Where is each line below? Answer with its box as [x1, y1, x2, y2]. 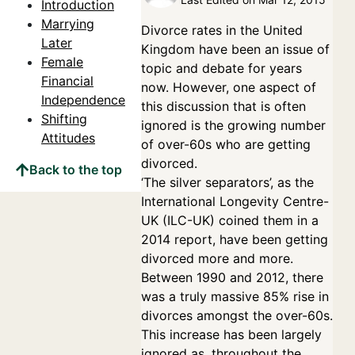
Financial [41, 73, 94, 89]
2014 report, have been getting [141, 231, 328, 247]
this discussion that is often [141, 98, 306, 114]
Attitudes [41, 130, 95, 146]
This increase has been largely [141, 326, 322, 342]
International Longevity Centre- [141, 193, 329, 209]
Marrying [41, 16, 94, 32]
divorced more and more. [141, 250, 293, 266]
